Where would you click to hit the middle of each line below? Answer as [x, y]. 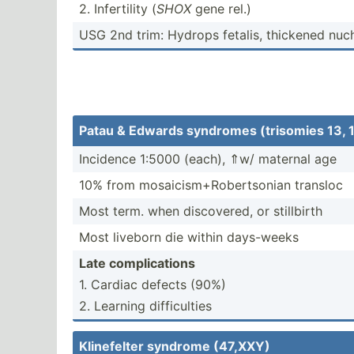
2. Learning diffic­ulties [145, 306]
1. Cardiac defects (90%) [153, 284]
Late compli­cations [137, 263]
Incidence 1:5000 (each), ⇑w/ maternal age [208, 159]
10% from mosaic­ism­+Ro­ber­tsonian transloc [211, 185]
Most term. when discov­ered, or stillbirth [201, 211]
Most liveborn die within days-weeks [189, 237]
